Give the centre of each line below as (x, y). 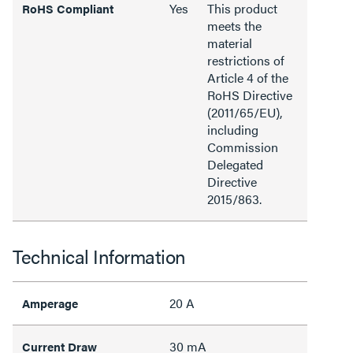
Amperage (50, 303)
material (230, 43)
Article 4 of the (248, 77)
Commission (243, 147)
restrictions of (246, 60)
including (233, 129)
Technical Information (99, 256)
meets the (234, 25)
